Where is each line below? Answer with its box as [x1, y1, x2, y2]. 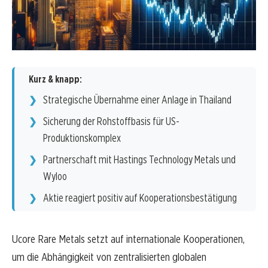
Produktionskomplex [43, 132, 121, 145]
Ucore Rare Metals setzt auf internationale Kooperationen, [12, 232, 245, 246]
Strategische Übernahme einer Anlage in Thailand [43, 93, 232, 106]
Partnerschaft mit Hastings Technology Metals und [43, 153, 236, 166]
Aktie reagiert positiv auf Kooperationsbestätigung [43, 191, 237, 205]
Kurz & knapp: [29, 74, 82, 86]
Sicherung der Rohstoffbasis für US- [43, 115, 179, 128]
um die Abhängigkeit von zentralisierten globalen [12, 250, 206, 264]
